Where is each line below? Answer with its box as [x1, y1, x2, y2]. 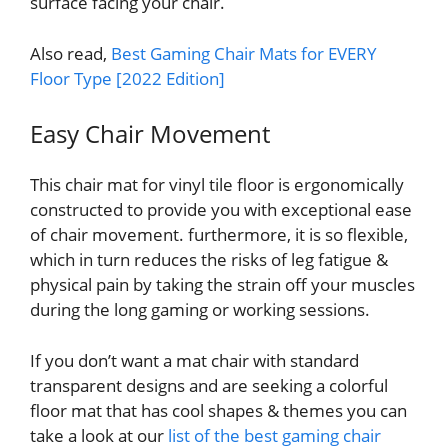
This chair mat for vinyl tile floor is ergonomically [30, 173, 404, 197]
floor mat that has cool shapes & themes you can [30, 398, 407, 422]
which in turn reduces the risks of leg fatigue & [30, 248, 388, 272]
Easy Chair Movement [30, 117, 270, 151]
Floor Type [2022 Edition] [30, 66, 225, 90]
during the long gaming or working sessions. [30, 298, 370, 322]
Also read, [30, 41, 111, 65]
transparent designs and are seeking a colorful [30, 373, 388, 397]
